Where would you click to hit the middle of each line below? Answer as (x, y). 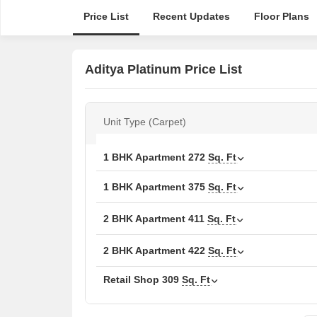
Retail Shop (133, 279)
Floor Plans (281, 16)
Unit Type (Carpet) (145, 122)
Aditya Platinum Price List (163, 69)
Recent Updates (191, 16)
